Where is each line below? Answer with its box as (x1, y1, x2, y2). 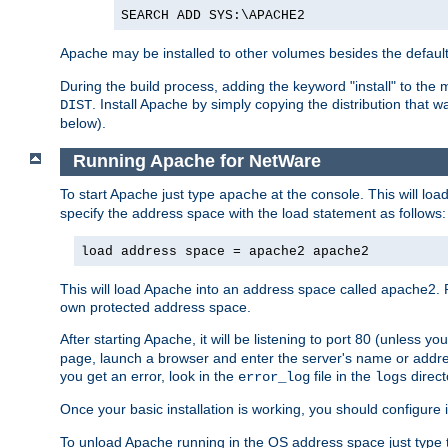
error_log (238, 368, 310, 385)
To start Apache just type (60, 185, 219, 202)
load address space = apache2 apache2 (81, 243, 369, 259)
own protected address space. (60, 298, 251, 315)
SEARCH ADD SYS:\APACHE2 (121, 8, 305, 24)
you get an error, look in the (60, 367, 238, 384)
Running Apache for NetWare (72, 151, 326, 172)
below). (60, 115, 106, 132)
